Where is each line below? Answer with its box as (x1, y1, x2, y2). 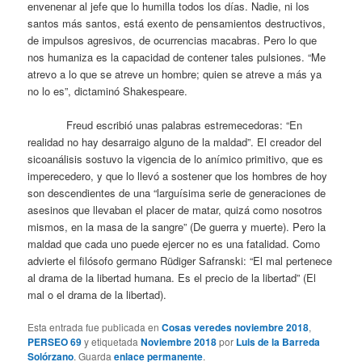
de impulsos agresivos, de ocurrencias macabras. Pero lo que (27, 32, 318, 48)
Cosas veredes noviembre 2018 (162, 319, 309, 335)
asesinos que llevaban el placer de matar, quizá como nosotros (27, 201, 323, 217)
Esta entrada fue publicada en (27, 319, 162, 334)
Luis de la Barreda (236, 334, 321, 349)
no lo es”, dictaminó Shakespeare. (27, 82, 188, 99)
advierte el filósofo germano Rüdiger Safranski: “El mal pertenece (27, 252, 333, 268)
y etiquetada (82, 334, 141, 348)
